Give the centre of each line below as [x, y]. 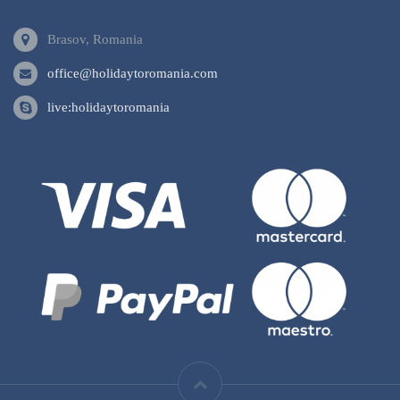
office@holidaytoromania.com [133, 74]
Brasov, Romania [95, 40]
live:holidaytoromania [108, 108]
